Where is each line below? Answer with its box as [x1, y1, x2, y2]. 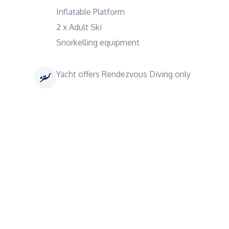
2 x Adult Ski [56, 22, 102, 32]
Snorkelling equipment [56, 37, 140, 48]
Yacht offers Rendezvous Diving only [56, 69, 191, 79]
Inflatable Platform [56, 7, 125, 17]
